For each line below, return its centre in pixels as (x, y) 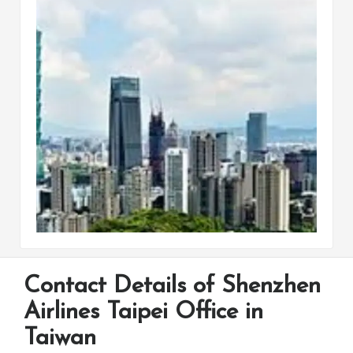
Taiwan (60, 338)
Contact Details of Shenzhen (172, 286)
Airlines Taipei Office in (143, 312)
